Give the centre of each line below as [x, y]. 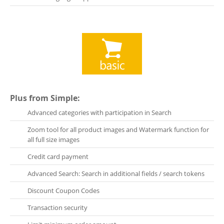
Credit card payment [58, 157]
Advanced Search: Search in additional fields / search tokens [116, 174]
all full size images [53, 140]
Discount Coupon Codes [63, 191]
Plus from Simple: [45, 98]
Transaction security [57, 208]
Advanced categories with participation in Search [99, 113]
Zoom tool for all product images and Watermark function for [118, 130]
